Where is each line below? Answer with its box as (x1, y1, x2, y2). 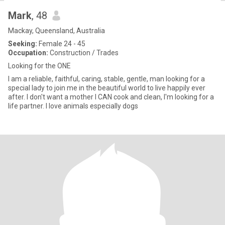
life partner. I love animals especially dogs (8, 102, 138, 110)
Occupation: (8, 49, 48, 57)
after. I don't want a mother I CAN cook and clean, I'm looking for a (8, 93, 214, 101)
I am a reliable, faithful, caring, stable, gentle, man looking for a (8, 75, 205, 83)
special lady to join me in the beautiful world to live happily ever (8, 84, 205, 92)
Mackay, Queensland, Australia (8, 27, 105, 35)
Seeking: (8, 40, 37, 48)
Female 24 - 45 (37, 40, 85, 48)
